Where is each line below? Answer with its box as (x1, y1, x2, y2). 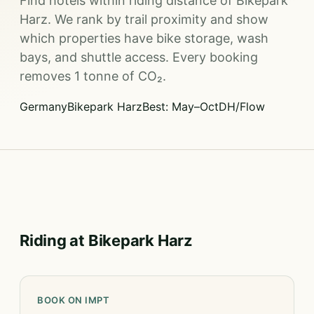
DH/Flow (219, 100, 265, 114)
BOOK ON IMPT (37, 294, 110, 306)
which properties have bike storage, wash (20, 31, 268, 46)
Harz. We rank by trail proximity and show (20, 12, 268, 27)
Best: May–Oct (142, 100, 219, 114)
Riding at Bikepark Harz (20, 231, 193, 250)
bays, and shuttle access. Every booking (20, 50, 258, 64)
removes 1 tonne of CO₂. (20, 69, 166, 83)
